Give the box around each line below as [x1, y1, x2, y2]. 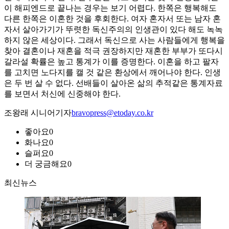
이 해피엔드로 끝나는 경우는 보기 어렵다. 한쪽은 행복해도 [4, 4, 217, 13]
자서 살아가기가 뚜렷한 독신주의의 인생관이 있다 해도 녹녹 [4, 25, 223, 34]
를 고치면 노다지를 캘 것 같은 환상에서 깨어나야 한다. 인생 [4, 68, 221, 77]
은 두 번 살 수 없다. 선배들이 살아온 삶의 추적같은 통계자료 [4, 79, 223, 88]
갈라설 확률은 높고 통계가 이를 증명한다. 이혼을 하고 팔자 [4, 57, 219, 66]
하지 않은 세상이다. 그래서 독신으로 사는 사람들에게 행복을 [4, 36, 225, 45]
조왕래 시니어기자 [4, 108, 72, 118]
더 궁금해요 [25, 159, 67, 169]
